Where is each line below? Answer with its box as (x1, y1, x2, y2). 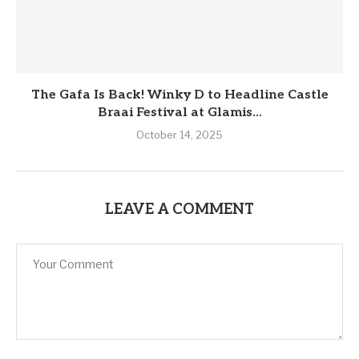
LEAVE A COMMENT (105, 200, 254, 218)
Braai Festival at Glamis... (97, 104, 262, 120)
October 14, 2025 (136, 127, 223, 141)
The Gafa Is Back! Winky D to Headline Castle (30, 87, 329, 103)
